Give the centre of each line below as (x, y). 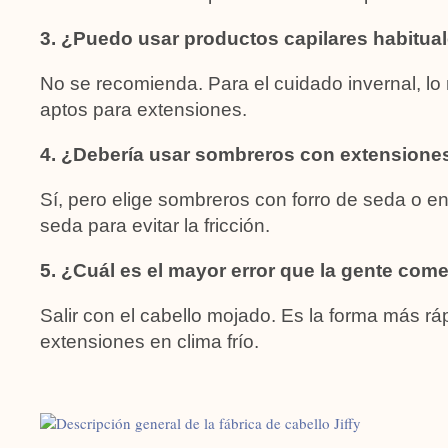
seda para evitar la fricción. (155, 225)
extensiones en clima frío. (149, 341)
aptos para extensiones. (143, 109)
